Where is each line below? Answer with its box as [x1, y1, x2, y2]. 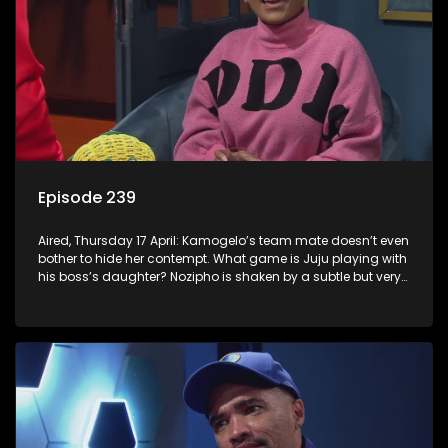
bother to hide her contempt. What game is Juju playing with [38, 249, 407, 267]
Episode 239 [38, 185, 136, 209]
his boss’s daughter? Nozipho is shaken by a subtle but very [38, 267, 401, 285]
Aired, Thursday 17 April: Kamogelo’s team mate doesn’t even [38, 231, 409, 249]
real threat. [38, 285, 103, 303]
